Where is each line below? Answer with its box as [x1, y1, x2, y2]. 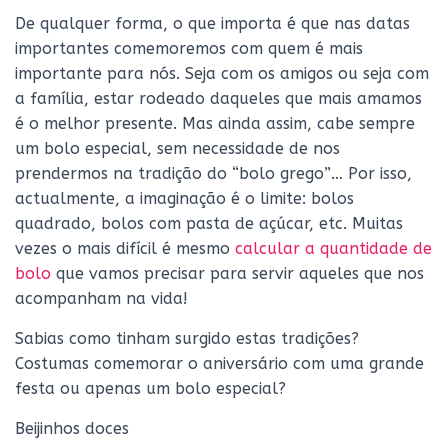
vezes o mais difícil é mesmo [15, 239, 235, 258]
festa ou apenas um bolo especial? [15, 379, 286, 398]
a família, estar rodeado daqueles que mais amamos [15, 89, 422, 108]
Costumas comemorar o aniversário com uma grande [15, 354, 424, 373]
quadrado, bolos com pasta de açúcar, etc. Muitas [15, 214, 403, 233]
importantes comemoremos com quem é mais [15, 39, 363, 58]
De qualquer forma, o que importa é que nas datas [15, 14, 410, 33]
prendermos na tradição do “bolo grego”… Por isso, [15, 164, 412, 183]
